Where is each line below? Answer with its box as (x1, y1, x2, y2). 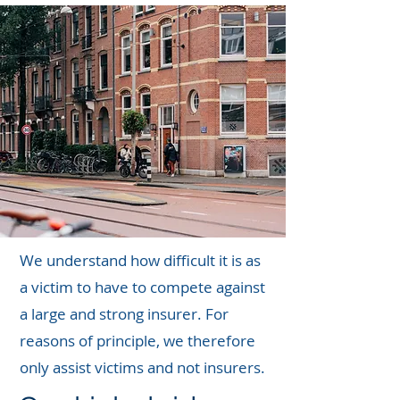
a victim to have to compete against (20, 277, 265, 297)
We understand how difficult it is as (20, 250, 261, 271)
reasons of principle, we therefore (20, 330, 255, 351)
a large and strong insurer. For (20, 304, 229, 324)
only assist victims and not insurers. (20, 357, 265, 378)
